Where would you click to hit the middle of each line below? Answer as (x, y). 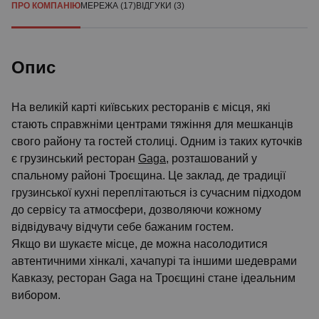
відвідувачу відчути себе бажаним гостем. (122, 227)
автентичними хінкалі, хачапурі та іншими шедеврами (154, 261)
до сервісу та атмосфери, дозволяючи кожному (136, 210)
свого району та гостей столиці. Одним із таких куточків (157, 141)
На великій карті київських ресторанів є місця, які (141, 107)
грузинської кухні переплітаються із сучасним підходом (156, 193)
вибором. (36, 295)
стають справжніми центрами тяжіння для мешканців (152, 124)
